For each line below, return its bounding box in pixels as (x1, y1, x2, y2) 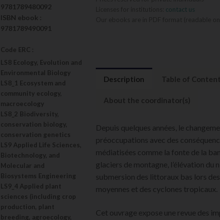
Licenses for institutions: (95, 5, 165, 13)
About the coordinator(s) (103, 95, 191, 105)
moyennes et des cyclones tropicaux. (95, 184, 218, 194)
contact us (165, 5, 195, 13)
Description (103, 74, 144, 83)
